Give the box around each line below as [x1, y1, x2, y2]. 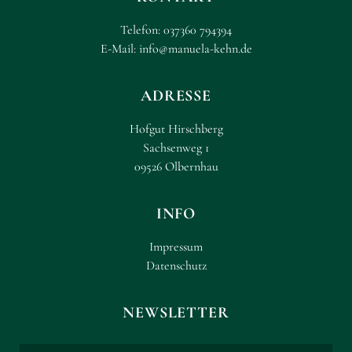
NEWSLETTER [123, 303, 229, 322]
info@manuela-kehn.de [138, 41, 252, 57]
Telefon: [120, 22, 163, 38]
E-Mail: [100, 41, 139, 57]
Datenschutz [145, 258, 207, 273]
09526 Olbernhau [134, 159, 218, 174]
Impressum [149, 239, 203, 255]
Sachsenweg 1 [143, 140, 209, 156]
